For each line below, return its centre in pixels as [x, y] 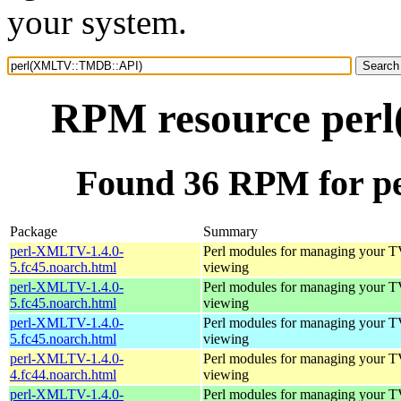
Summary [230, 231]
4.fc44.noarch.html [63, 374]
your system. [97, 22]
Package [34, 231]
